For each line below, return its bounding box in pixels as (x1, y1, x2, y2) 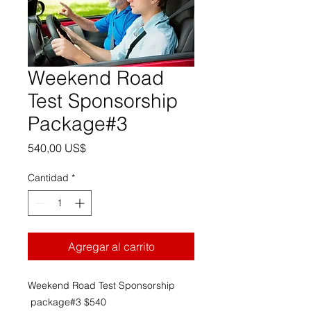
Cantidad (28, 171, 69, 184)
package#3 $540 (28, 296, 106, 308)
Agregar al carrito (67, 239, 155, 253)
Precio (85, 140, 117, 154)
